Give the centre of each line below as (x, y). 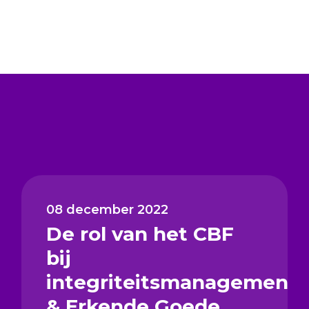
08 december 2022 (107, 209)
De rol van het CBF (140, 233)
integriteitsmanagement (171, 282)
